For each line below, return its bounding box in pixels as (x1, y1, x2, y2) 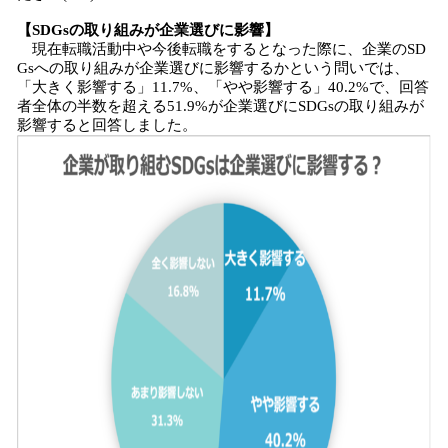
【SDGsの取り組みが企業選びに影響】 (17, 22, 279, 38)
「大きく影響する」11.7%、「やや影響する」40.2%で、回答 (17, 79, 429, 95)
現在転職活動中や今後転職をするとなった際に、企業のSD (17, 41, 426, 57)
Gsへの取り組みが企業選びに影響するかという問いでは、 (17, 60, 409, 76)
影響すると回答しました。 (17, 117, 197, 133)
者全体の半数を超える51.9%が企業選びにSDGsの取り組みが (17, 98, 424, 114)
